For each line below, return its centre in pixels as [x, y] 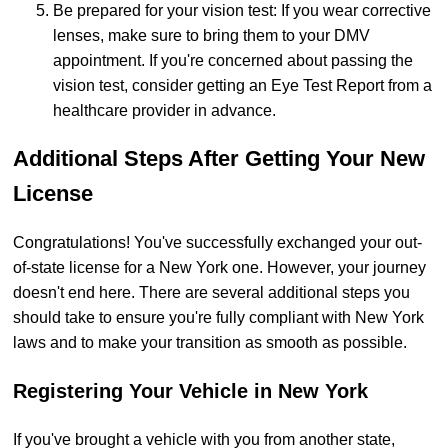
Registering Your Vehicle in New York [190, 390]
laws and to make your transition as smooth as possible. [210, 342]
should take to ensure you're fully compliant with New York [218, 317]
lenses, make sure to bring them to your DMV [211, 36]
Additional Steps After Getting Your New [219, 159]
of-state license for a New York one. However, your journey [219, 267]
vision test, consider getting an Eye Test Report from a [242, 86]
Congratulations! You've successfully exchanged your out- [217, 242]
